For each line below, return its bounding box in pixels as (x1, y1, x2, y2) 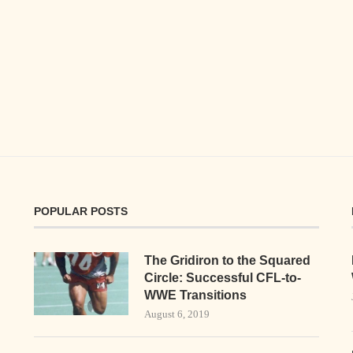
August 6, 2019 (143, 307, 210, 320)
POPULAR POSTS (33, 204, 128, 217)
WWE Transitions (143, 288, 247, 302)
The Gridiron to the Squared (143, 253, 310, 267)
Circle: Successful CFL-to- (143, 270, 301, 284)
